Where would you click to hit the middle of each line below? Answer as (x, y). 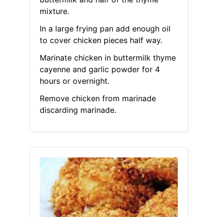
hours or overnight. (74, 81)
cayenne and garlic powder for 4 (100, 70)
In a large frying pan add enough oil (105, 29)
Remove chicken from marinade (98, 99)
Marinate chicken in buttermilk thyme (108, 58)
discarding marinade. (78, 110)
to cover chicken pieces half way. (101, 40)
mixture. (54, 11)
